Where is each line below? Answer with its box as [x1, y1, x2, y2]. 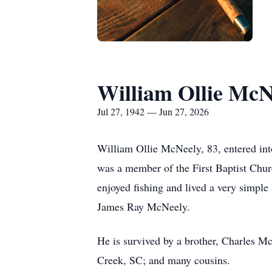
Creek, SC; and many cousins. [97, 253, 230, 267]
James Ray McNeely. [97, 199, 190, 214]
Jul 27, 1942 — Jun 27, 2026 [97, 105, 209, 118]
